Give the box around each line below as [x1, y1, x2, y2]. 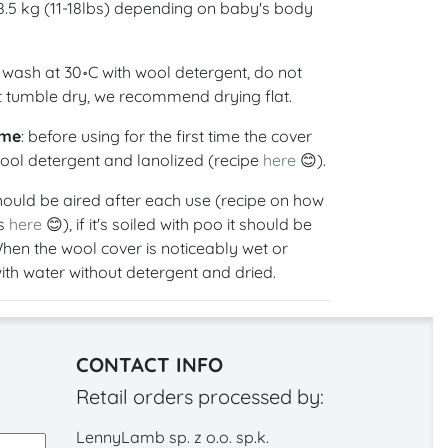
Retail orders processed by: [75, 383, 324, 409]
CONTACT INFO [75, 351, 223, 377]
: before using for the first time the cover [21, 125, 312, 146]
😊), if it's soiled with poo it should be [42, 213, 312, 234]
